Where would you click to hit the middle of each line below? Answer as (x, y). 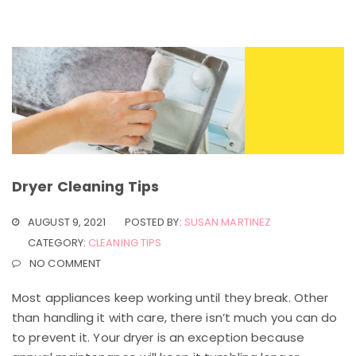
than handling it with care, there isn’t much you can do (175, 318)
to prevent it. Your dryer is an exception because (158, 338)
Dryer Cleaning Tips (85, 187)
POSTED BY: (154, 222)
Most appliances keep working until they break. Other (170, 298)
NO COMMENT (66, 264)
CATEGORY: (58, 243)
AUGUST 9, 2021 (67, 222)
